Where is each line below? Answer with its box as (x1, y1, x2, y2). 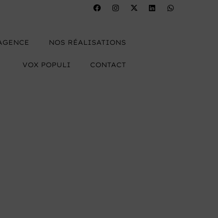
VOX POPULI (22, 60, 71, 69)
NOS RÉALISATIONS (49, 38, 126, 47)
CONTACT (90, 60, 126, 69)
